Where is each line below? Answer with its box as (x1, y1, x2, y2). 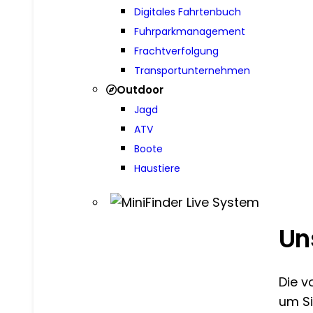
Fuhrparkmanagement (133, 24, 245, 38)
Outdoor (116, 82, 163, 97)
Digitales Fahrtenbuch (133, 4, 241, 19)
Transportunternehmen (133, 63, 250, 78)
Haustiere (133, 161, 180, 175)
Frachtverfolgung (133, 43, 219, 58)
